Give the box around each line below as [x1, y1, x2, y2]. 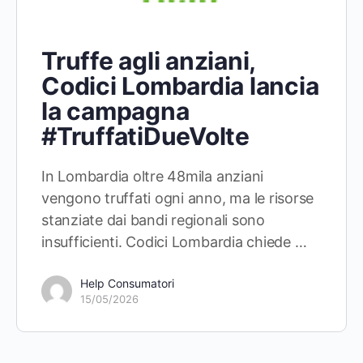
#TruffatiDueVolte [41, 122, 250, 152]
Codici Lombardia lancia [41, 71, 319, 101]
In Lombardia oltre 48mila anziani [41, 168, 264, 186]
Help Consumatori [80, 276, 174, 291]
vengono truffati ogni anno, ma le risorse [41, 190, 314, 207]
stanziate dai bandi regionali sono [41, 211, 265, 229]
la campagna [41, 96, 190, 126]
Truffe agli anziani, [41, 46, 256, 76]
